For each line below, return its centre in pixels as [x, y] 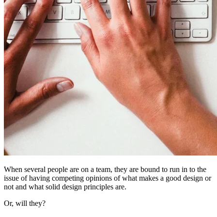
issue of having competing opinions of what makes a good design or [108, 178]
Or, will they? [25, 203]
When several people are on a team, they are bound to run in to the [105, 169]
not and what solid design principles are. [66, 186]
